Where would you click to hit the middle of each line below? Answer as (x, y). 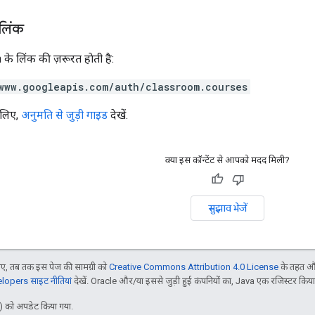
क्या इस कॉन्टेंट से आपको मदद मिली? (227, 160)
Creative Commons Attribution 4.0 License (194, 266)
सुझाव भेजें (227, 208)
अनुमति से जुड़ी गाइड (64, 115)
